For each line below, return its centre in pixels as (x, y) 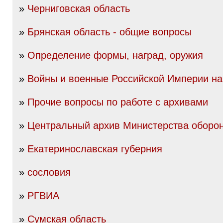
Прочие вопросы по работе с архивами (118, 102)
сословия (49, 172)
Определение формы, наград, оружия (115, 55)
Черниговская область (79, 8)
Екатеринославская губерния (95, 149)
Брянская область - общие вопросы (110, 32)
